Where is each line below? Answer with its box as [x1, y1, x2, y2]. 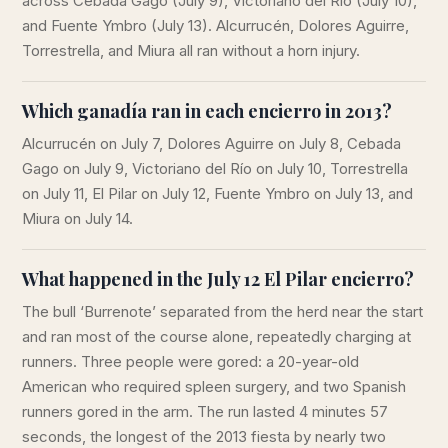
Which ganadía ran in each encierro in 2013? [22, 99, 392, 124]
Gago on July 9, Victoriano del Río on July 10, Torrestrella [22, 159, 408, 179]
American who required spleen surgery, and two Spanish [22, 377, 406, 397]
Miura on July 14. [22, 209, 133, 229]
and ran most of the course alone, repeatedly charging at [22, 327, 411, 347]
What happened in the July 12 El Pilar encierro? [22, 267, 414, 292]
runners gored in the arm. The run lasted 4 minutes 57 [22, 402, 388, 422]
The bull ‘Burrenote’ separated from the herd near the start [22, 302, 423, 322]
